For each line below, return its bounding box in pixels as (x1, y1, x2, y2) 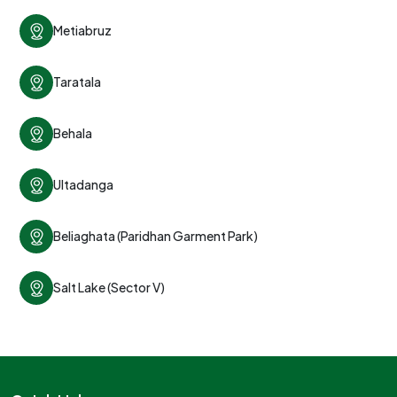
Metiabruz (53, 22, 112, 39)
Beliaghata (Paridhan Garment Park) (53, 228, 258, 245)
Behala (53, 125, 92, 142)
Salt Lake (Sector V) (53, 279, 165, 296)
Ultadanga (53, 176, 113, 193)
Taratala (53, 74, 101, 90)
